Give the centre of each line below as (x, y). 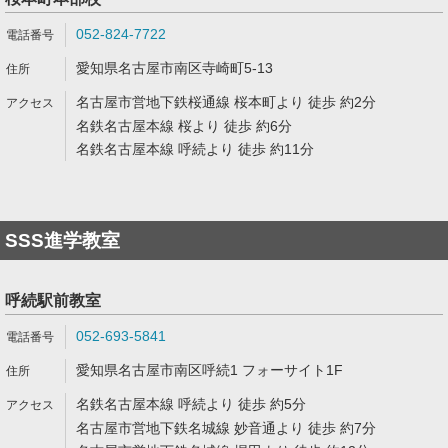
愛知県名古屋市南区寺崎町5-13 (174, 68)
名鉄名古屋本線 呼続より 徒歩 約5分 (191, 404)
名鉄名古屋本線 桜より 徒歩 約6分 (184, 126)
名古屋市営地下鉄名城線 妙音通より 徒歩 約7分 (226, 428)
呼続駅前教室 (53, 300)
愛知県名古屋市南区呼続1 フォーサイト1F (209, 370)
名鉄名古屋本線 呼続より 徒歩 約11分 (195, 149)
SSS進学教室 (62, 240)
